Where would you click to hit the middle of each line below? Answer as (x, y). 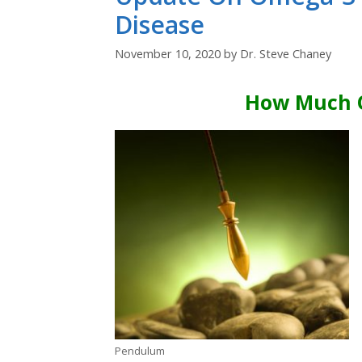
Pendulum (140, 351)
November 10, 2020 (168, 54)
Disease (160, 25)
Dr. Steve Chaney (286, 54)
